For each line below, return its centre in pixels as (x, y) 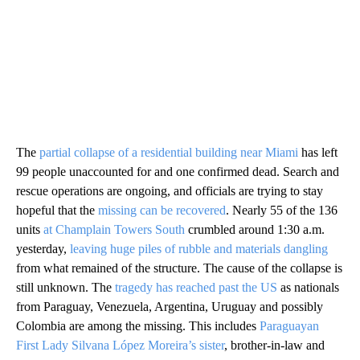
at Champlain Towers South (116, 229)
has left (319, 152)
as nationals (308, 287)
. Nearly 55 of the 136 (282, 210)
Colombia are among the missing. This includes (138, 325)
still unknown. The (64, 287)
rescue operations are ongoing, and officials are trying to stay (170, 190)
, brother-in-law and (274, 345)
